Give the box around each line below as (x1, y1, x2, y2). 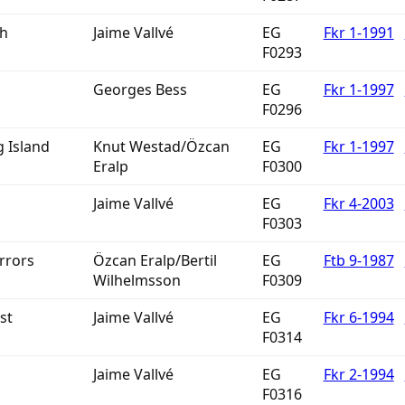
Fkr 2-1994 (323, 364, 394, 384)
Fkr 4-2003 (323, 193, 394, 213)
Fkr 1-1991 (323, 23, 394, 42)
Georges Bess (92, 80, 187, 99)
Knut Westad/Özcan (92, 137, 230, 156)
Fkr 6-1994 (323, 307, 394, 327)
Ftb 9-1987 (323, 250, 394, 270)
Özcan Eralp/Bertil (92, 250, 217, 270)
